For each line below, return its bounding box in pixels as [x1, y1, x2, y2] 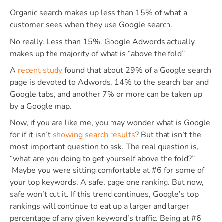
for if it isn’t [10, 129, 53, 140]
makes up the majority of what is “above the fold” [10, 48, 185, 59]
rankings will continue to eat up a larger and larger [10, 200, 189, 212]
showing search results [53, 129, 135, 140]
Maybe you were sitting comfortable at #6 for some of [10, 165, 204, 176]
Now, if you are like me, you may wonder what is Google [10, 117, 210, 128]
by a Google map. [10, 100, 72, 111]
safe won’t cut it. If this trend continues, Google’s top [10, 188, 199, 200]
